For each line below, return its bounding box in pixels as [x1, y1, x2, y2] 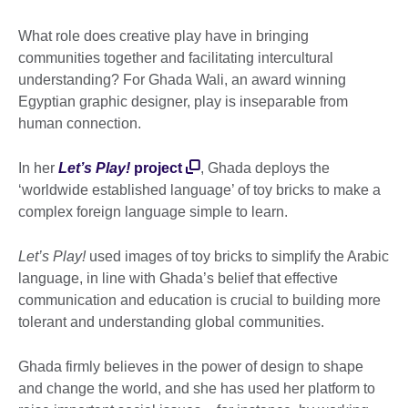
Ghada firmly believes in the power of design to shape [18, 359, 363, 375]
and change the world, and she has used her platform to [18, 381, 375, 397]
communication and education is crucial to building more [18, 292, 381, 309]
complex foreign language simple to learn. [18, 204, 291, 220]
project [130, 160, 182, 177]
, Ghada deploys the [200, 160, 330, 177]
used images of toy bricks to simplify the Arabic [86, 249, 389, 265]
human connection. [18, 116, 145, 132]
